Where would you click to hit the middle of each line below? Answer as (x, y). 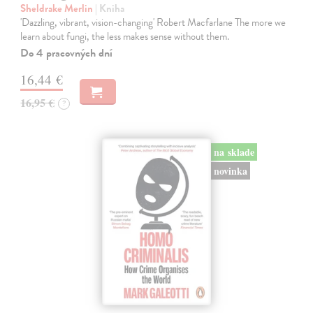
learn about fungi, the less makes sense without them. (125, 37)
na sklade (234, 152)
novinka (230, 170)
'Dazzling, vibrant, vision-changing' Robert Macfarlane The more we (153, 23)
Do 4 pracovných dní (67, 53)
